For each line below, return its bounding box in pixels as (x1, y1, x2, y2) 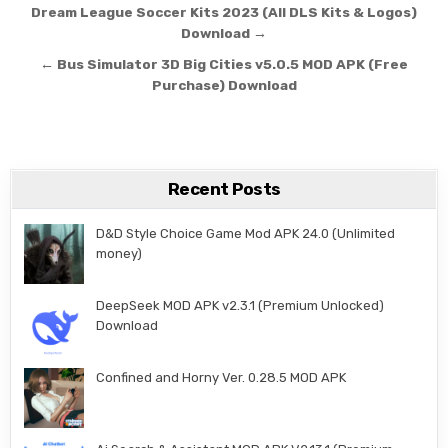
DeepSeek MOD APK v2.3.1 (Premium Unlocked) (96, 297, 385, 313)
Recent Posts (167, 178, 281, 199)
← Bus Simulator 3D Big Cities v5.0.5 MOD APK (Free (40, 55, 408, 72)
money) (96, 245, 143, 261)
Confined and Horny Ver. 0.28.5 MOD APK (96, 369, 347, 385)
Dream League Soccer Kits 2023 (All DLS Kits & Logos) (31, 3, 417, 20)
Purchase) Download (151, 76, 297, 93)
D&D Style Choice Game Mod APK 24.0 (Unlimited (96, 225, 396, 241)
